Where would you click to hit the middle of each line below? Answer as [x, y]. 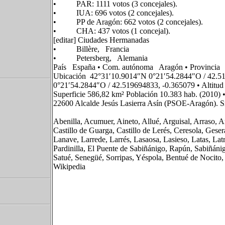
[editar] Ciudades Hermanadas [101, 40]
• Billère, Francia [91, 49]
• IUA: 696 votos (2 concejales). [114, 13]
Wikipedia [69, 166]
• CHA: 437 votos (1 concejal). [112, 31]
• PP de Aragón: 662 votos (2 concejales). [128, 22]
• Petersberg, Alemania [100, 58]
